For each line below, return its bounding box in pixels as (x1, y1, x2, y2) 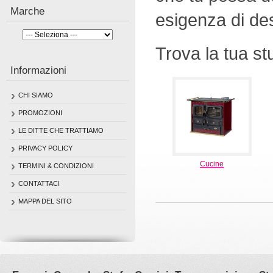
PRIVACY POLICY (18, 144, 73, 152)
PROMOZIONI (18, 109, 62, 116)
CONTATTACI (18, 180, 60, 187)
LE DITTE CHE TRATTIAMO (18, 127, 104, 134)
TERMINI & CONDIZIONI (18, 162, 94, 169)
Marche (10, 5, 44, 17)
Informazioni (10, 65, 66, 76)
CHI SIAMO (18, 91, 53, 99)
